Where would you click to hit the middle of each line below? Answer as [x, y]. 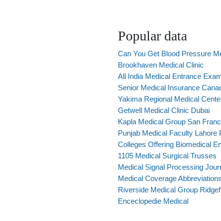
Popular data [152, 36]
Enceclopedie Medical [153, 201]
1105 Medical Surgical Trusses [167, 156]
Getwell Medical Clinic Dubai [164, 110]
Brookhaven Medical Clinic [161, 65]
